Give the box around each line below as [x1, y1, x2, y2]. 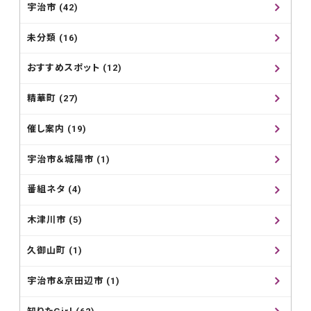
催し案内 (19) [27, 124, 87, 135]
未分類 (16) [27, 32, 79, 43]
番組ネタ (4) [27, 184, 83, 195]
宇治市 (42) [27, 2, 79, 13]
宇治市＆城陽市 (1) [27, 154, 111, 165]
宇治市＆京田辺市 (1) [27, 276, 121, 287]
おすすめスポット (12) [27, 62, 123, 74]
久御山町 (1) [27, 245, 83, 256]
